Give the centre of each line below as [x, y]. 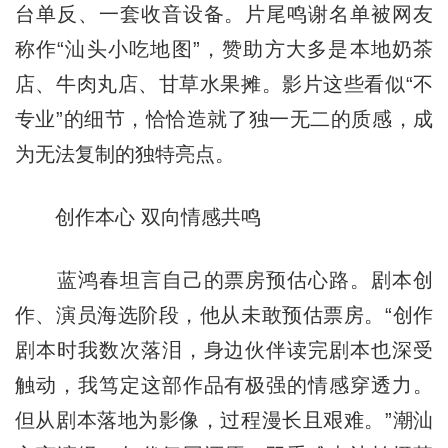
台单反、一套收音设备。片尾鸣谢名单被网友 [224, 13]
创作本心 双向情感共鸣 [137, 216]
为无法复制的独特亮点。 [124, 153]
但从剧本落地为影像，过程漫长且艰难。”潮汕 [224, 419]
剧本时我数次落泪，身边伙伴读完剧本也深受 [224, 349]
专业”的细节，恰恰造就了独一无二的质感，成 [224, 118]
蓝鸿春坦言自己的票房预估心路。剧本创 [224, 279]
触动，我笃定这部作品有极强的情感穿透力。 [224, 384]
